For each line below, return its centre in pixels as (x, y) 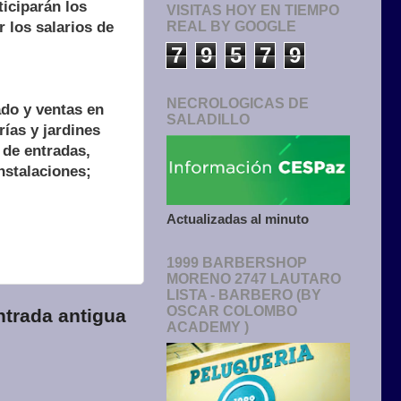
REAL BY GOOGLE (231, 27)
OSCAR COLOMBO (232, 311)
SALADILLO (208, 120)
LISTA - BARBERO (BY (244, 295)
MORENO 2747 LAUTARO (254, 279)
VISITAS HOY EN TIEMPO (253, 11)
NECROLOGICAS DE (238, 104)
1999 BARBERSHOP (237, 263)
